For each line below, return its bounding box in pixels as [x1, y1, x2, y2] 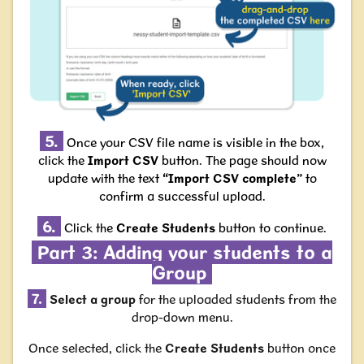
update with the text [47, 171, 162, 186]
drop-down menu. [131, 310, 233, 325]
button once [264, 340, 336, 356]
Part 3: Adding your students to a [32, 240, 332, 264]
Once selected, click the [28, 340, 165, 356]
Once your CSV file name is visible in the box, [63, 135, 324, 150]
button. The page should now [158, 153, 327, 168]
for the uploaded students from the [136, 292, 336, 307]
